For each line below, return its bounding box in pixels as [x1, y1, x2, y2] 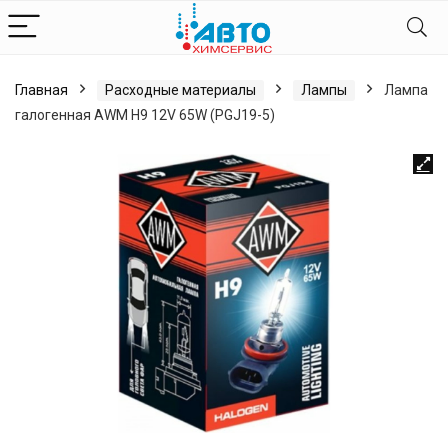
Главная [15, 82, 68, 98]
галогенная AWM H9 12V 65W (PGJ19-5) [15, 107, 275, 123]
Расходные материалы [105, 82, 256, 98]
